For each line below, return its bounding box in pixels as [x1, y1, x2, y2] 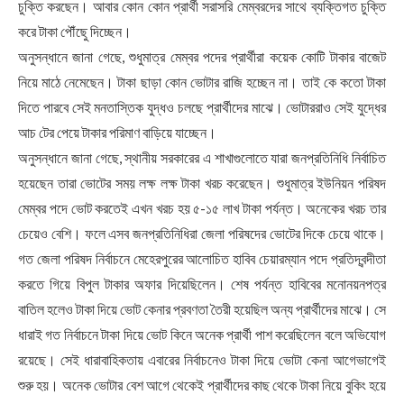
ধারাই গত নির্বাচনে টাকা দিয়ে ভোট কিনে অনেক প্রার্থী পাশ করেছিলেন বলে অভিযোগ [18, 326, 386, 344]
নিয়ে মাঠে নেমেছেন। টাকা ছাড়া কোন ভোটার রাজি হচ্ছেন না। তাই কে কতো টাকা [18, 73, 386, 91]
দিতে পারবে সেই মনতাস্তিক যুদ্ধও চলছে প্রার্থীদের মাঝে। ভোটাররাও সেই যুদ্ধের [18, 98, 386, 116]
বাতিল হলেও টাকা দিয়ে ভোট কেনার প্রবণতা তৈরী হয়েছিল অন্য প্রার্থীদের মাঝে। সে [18, 300, 386, 318]
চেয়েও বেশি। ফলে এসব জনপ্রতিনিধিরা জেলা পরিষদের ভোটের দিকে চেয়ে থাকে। [18, 225, 386, 243]
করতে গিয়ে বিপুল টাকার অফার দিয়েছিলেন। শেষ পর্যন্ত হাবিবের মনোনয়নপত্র [18, 275, 386, 293]
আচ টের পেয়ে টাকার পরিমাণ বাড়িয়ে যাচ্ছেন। [18, 124, 216, 142]
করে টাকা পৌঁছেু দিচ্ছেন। [18, 23, 132, 41]
